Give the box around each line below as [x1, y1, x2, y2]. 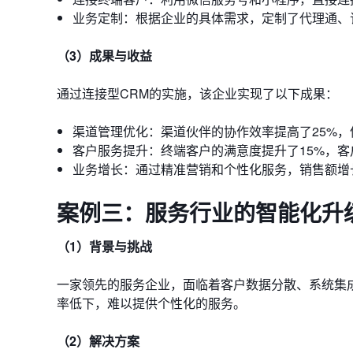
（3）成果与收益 [57, 46, 152, 65]
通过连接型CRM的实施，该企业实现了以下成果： [57, 84, 338, 102]
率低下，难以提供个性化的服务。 [57, 294, 246, 312]
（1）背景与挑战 [57, 237, 152, 255]
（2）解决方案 [57, 332, 139, 350]
